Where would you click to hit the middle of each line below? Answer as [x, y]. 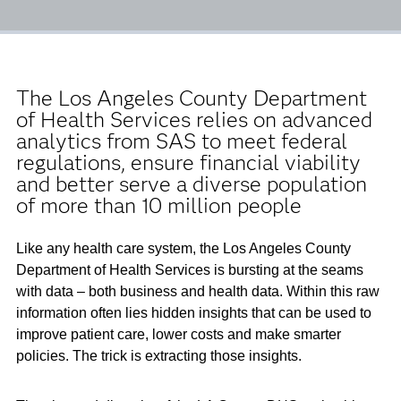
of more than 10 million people [158, 205]
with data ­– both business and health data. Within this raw [197, 291]
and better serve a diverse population [191, 184]
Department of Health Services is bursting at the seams [189, 270]
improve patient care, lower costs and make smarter [178, 334]
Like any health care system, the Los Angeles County [183, 248]
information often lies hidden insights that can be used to [193, 313]
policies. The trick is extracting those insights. [158, 356]
